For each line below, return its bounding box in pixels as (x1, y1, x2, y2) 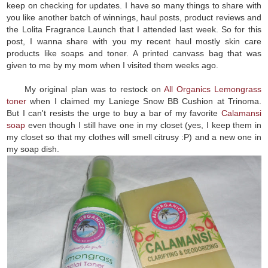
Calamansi (221, 108, 261, 118)
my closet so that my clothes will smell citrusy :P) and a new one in (7, 132, 261, 142)
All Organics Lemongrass (163, 84, 261, 94)
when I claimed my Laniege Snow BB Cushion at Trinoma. (26, 96, 261, 106)
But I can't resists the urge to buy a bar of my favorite (7, 108, 221, 118)
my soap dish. (7, 144, 60, 154)
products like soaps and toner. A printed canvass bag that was (7, 48, 261, 58)
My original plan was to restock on (7, 84, 164, 94)
